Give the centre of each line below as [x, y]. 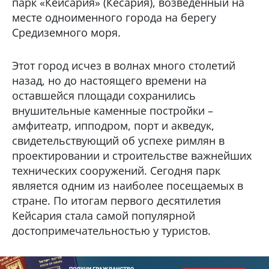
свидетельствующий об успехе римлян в [118, 141]
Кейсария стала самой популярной [104, 216]
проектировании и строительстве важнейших [132, 156]
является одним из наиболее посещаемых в [128, 186]
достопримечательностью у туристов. [111, 231]
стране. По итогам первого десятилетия [116, 201]
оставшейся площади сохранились [104, 95]
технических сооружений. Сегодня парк [116, 171]
